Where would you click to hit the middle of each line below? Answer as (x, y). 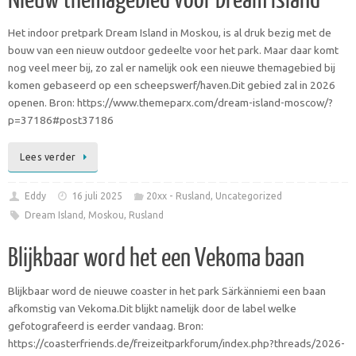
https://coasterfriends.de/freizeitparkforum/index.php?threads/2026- (176, 343)
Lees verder (48, 157)
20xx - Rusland (178, 195)
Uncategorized (248, 195)
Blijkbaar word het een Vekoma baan (156, 258)
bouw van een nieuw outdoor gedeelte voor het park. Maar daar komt (173, 50)
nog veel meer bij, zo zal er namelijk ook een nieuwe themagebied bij (172, 68)
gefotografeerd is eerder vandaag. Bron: (106, 325)
